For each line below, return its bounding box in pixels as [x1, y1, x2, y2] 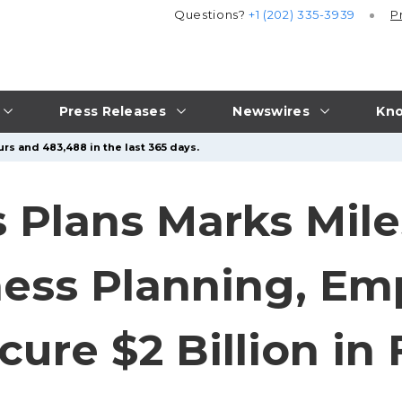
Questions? [174, 7, 249, 22]
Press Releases [58, 102, 166, 119]
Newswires [232, 102, 310, 119]
